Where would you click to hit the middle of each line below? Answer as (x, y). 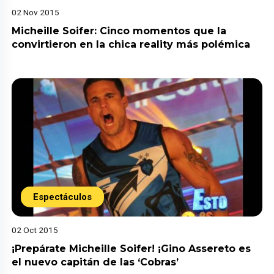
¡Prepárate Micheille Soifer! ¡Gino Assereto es (131, 249)
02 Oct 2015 (35, 230)
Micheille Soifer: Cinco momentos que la (119, 31)
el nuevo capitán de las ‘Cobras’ (95, 262)
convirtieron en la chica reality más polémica (131, 45)
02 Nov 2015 (36, 13)
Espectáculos (63, 197)
